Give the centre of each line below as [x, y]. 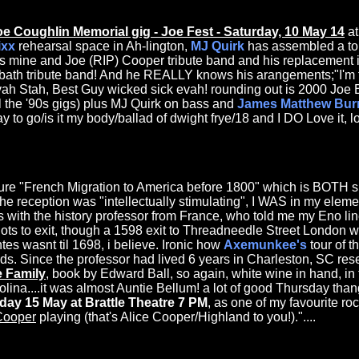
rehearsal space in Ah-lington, [103, 46]
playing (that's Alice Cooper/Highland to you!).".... [176, 317]
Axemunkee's [267, 245]
